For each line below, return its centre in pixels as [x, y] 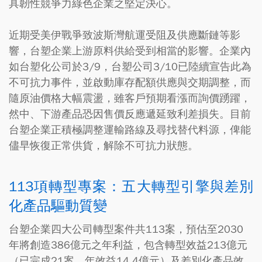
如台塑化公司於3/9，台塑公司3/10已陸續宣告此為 [130, 67]
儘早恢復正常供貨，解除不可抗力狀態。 [104, 146]
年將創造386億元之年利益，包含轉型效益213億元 [128, 245]
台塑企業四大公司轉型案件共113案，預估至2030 [126, 229]
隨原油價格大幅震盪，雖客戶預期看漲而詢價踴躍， [130, 98]
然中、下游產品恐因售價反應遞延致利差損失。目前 [130, 114]
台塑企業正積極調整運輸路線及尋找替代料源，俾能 [130, 130]
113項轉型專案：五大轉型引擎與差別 [131, 187]
